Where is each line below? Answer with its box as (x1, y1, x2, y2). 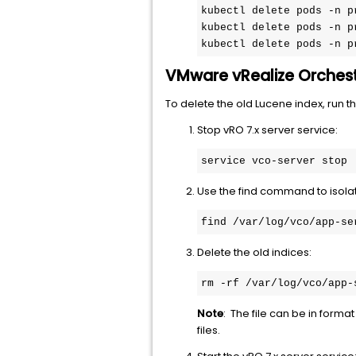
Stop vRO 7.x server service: (197, 122, 338, 137)
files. (197, 323, 220, 338)
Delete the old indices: (197, 245, 311, 260)
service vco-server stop (201, 155, 347, 167)
